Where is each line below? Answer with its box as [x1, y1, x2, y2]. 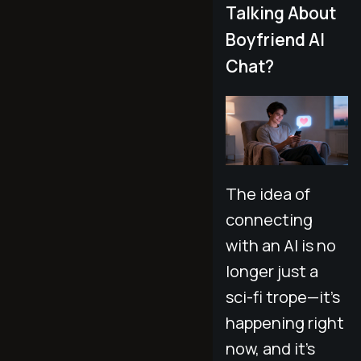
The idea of [226, 182, 310, 205]
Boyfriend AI [226, 28, 325, 52]
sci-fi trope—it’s [226, 285, 340, 308]
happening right [226, 311, 344, 334]
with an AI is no [226, 234, 336, 256]
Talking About [226, 2, 336, 25]
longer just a [226, 259, 318, 282]
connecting [226, 208, 313, 230]
